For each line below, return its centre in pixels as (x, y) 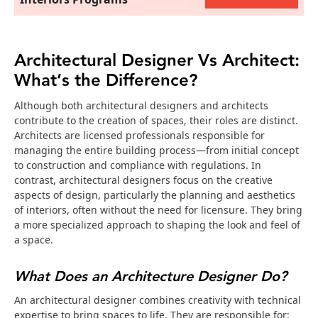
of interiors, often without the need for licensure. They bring (158, 210)
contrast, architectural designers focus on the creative (143, 180)
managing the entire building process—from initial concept (157, 150)
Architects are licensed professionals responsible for (139, 136)
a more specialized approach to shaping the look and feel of (157, 225)
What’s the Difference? (111, 81)
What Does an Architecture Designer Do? (153, 277)
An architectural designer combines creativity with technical (158, 300)
